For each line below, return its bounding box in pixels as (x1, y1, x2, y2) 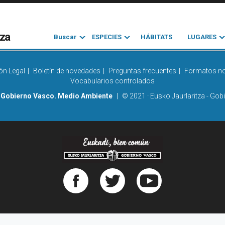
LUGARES (187, 33, 217, 41)
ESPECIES (91, 33, 122, 41)
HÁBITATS (141, 33, 173, 41)
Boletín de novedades (33, 67, 100, 75)
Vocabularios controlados (70, 77, 155, 85)
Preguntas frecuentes (108, 67, 176, 75)
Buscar (53, 33, 77, 41)
